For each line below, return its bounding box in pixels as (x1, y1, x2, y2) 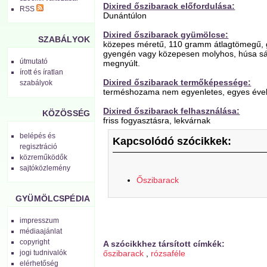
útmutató (20, 57, 48, 66)
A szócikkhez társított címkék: (103, 239, 225, 249)
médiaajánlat (20, 226, 63, 235)
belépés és (20, 131, 56, 140)
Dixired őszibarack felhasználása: (103, 105, 240, 116)
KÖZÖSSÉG (42, 108, 90, 119)
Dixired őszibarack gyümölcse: (103, 29, 229, 39)
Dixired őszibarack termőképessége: (103, 77, 252, 87)
